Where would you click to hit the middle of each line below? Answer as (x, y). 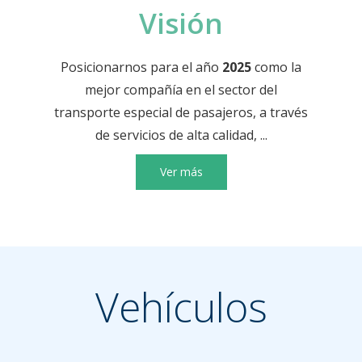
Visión (181, 23)
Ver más (181, 171)
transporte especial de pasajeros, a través (181, 112)
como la (278, 67)
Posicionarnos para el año (141, 67)
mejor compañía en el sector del (181, 89)
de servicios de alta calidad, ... (181, 135)
